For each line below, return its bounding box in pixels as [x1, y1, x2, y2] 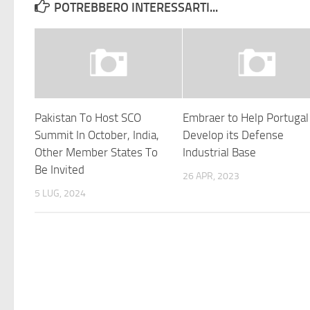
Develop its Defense [183, 127, 284, 142]
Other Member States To [35, 145, 158, 159]
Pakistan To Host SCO [35, 110, 141, 125]
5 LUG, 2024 [35, 187, 86, 199]
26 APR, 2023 [183, 170, 240, 182]
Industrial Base [183, 145, 257, 159]
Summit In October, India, [35, 127, 159, 142]
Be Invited [35, 162, 84, 176]
